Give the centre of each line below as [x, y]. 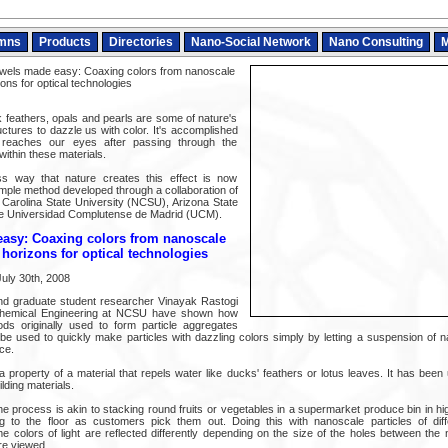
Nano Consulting [375, 42]
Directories [140, 42]
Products [64, 42]
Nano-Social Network [250, 42]
